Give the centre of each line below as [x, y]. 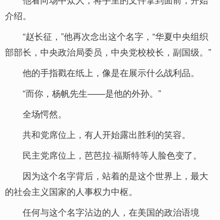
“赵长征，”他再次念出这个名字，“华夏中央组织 [115, 36]
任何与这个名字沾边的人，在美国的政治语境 [111, 212]
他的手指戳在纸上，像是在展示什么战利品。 [111, 72]
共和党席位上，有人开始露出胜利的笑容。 [107, 134]
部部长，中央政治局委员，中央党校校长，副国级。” [108, 52]
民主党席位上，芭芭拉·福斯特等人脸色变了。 [112, 155]
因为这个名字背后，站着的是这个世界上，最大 [115, 175]
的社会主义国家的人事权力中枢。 [71, 191]
